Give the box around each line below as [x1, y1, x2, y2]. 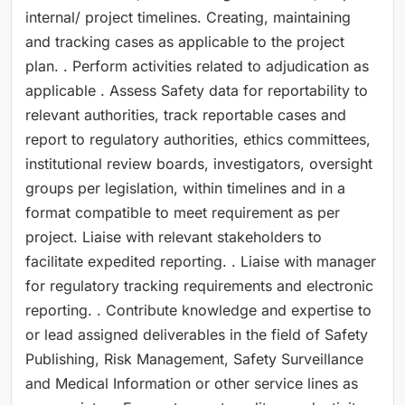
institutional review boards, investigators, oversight [25, 154, 372, 173]
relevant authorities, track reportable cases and [25, 105, 346, 124]
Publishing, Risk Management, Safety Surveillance [25, 349, 363, 368]
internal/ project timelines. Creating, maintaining [25, 7, 351, 26]
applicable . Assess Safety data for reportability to [25, 80, 368, 99]
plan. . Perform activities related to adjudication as [25, 56, 369, 75]
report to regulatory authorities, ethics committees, [25, 129, 371, 148]
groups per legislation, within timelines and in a [25, 178, 345, 197]
